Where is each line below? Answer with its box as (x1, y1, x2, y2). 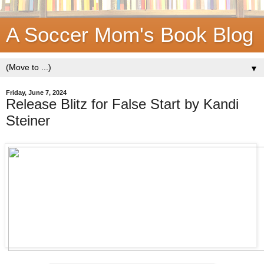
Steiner (6, 113, 50, 128)
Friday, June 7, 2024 (6, 89, 67, 96)
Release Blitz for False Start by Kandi (6, 96, 239, 112)
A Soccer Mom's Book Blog (6, 24, 253, 46)
